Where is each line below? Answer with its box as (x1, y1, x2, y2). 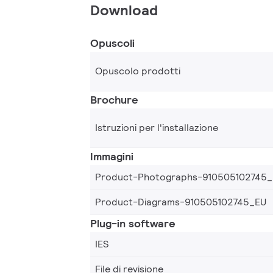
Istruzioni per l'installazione (95, 121, 218, 134)
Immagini (90, 149, 133, 163)
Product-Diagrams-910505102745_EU (95, 195, 266, 208)
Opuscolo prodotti (95, 64, 180, 77)
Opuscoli (90, 35, 135, 50)
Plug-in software (90, 216, 175, 230)
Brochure (90, 92, 138, 107)
